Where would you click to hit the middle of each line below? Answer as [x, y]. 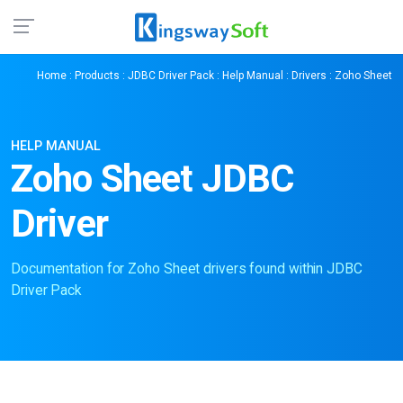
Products [97, 76]
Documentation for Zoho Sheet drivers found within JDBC [187, 269]
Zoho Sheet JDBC [152, 178]
